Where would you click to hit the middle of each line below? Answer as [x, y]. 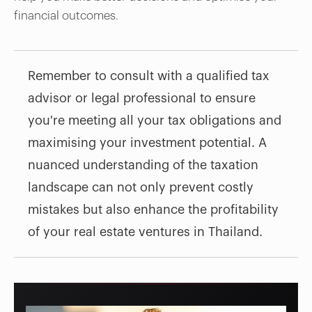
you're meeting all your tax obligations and [154, 120]
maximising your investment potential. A [147, 142]
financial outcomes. [66, 15]
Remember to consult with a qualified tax [148, 76]
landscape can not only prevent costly [140, 187]
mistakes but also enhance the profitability [153, 209]
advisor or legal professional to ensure [141, 98]
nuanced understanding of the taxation [143, 165]
